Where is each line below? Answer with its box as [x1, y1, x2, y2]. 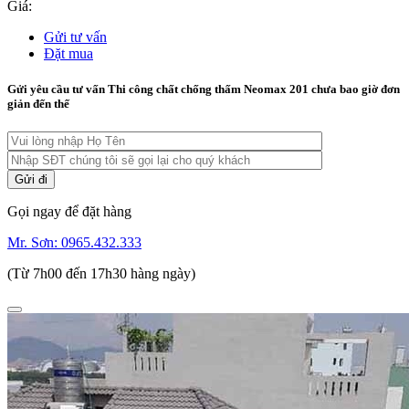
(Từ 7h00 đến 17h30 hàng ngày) [7, 266, 195, 282]
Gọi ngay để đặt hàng [7, 204, 131, 220]
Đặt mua [44, 45, 93, 61]
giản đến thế [7, 96, 69, 110]
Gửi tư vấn [44, 28, 107, 45]
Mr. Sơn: [7, 235, 61, 251]
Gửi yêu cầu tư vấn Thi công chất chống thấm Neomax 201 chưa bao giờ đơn [7, 81, 400, 96]
